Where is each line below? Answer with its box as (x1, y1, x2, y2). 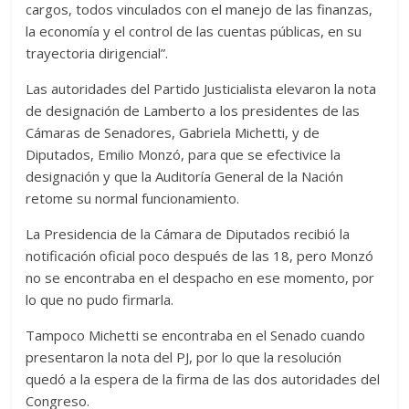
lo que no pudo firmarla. (26, 289, 174, 309)
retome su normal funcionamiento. (26, 188, 240, 207)
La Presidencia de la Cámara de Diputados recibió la (26, 224, 351, 243)
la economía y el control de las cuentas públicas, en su (26, 21, 362, 40)
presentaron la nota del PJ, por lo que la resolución (26, 347, 342, 366)
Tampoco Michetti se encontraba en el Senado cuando (26, 325, 366, 344)
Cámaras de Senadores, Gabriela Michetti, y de (26, 122, 320, 142)
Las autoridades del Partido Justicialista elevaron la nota (26, 79, 377, 98)
